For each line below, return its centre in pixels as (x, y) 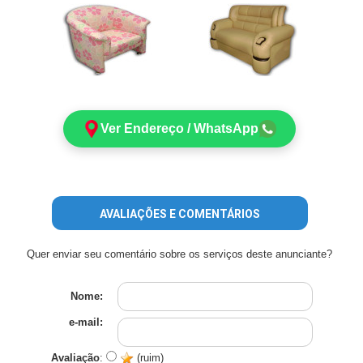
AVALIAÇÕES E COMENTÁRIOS (179, 214)
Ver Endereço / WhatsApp (180, 128)
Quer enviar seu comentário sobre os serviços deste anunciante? (180, 254)
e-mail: (86, 322)
